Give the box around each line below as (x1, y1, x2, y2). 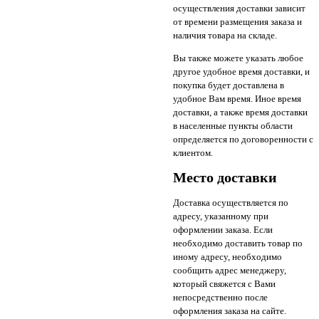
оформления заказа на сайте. (172, 305, 286, 317)
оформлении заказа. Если (172, 224, 273, 236)
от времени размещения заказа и (172, 16, 302, 27)
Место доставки (172, 169, 277, 185)
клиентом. (172, 147, 213, 158)
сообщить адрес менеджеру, (172, 265, 286, 276)
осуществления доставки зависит (172, 2, 305, 14)
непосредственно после (172, 292, 268, 303)
